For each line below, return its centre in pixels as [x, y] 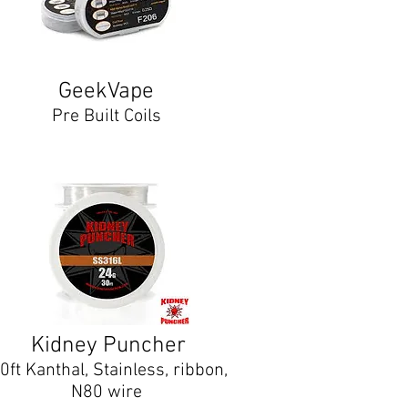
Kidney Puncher [108, 346]
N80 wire [108, 393]
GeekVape [106, 92]
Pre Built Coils [106, 117]
